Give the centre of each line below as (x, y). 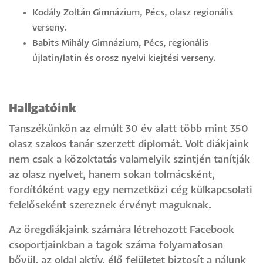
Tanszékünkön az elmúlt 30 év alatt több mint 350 (129, 129)
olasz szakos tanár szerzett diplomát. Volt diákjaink (129, 144)
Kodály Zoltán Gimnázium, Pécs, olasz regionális (133, 12)
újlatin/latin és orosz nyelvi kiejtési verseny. (124, 58)
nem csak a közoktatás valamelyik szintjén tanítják (129, 160)
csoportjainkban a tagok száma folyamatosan (116, 245)
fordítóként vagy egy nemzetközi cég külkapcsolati (131, 190)
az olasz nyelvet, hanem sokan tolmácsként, (112, 175)
